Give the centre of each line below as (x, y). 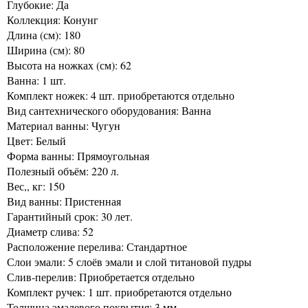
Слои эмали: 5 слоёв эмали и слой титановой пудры (129, 261)
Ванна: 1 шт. (36, 80)
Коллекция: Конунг (53, 19)
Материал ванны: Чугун (64, 125)
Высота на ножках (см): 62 (69, 65)
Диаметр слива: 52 (50, 231)
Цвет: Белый (36, 140)
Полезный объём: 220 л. (63, 170)
